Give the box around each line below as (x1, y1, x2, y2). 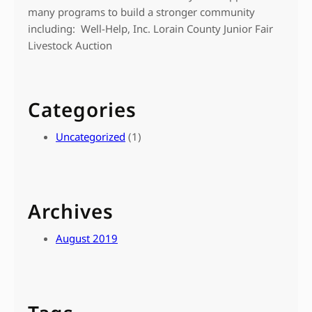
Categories (28, 96, 136, 123)
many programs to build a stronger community (28, 5, 255, 19)
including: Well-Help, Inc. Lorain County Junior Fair (28, 22, 273, 36)
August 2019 (56, 231, 118, 246)
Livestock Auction (28, 38, 115, 53)
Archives (28, 198, 114, 225)
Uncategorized (56, 130, 125, 144)
